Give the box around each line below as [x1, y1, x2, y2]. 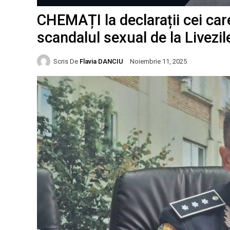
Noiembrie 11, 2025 [130, 57, 187, 66]
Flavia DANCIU [80, 57, 123, 65]
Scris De [53, 57, 78, 65]
